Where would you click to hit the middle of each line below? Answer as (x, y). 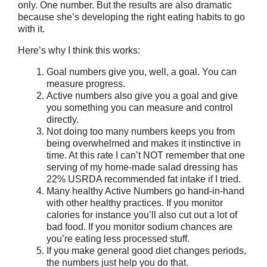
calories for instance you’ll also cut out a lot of (142, 215)
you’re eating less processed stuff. (118, 239)
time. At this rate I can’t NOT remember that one (146, 155)
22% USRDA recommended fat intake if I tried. (144, 179)
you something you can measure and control (140, 108)
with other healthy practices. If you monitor (135, 203)
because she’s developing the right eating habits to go (131, 17)
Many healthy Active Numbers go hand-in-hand (145, 191)
